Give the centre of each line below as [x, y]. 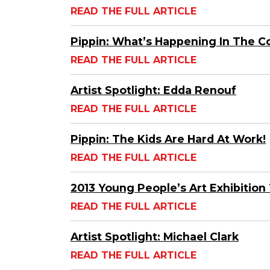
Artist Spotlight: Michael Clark [155, 237]
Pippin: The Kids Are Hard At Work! [168, 139]
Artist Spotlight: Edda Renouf [153, 90]
